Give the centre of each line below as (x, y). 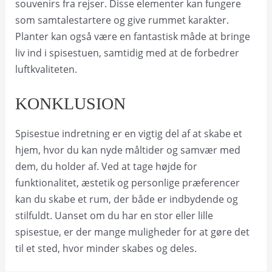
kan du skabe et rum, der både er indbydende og (126, 199)
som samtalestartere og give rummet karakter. (122, 20)
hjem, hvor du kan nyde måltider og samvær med (127, 150)
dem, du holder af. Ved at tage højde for (106, 166)
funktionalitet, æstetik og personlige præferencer (127, 182)
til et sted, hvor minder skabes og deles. (106, 248)
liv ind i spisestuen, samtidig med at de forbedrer (127, 53)
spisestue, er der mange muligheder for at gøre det (132, 232)
